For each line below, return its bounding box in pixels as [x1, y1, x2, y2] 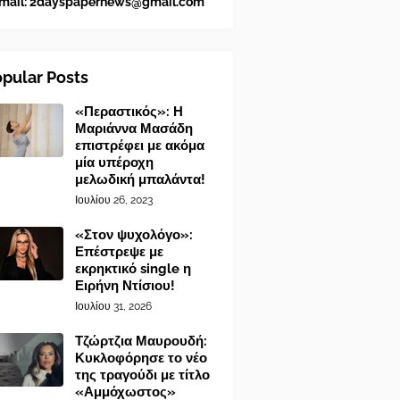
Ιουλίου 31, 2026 [75, 300, 152, 312]
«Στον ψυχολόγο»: [75, 227, 193, 243]
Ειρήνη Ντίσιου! [75, 278, 175, 294]
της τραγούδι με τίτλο [75, 367, 210, 383]
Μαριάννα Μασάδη [75, 121, 193, 137]
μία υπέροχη [75, 154, 154, 171]
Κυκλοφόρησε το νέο [75, 350, 207, 366]
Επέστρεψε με [75, 244, 163, 260]
